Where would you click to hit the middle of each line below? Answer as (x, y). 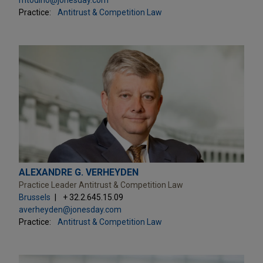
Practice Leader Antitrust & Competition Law (101, 185)
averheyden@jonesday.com (70, 209)
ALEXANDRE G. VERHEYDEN (79, 172)
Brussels (35, 197)
